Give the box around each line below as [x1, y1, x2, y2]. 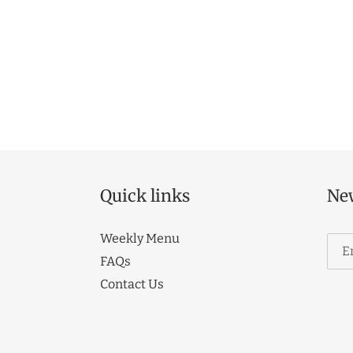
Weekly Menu [100, 230, 180, 246]
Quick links [100, 184, 190, 206]
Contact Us [100, 276, 164, 292]
